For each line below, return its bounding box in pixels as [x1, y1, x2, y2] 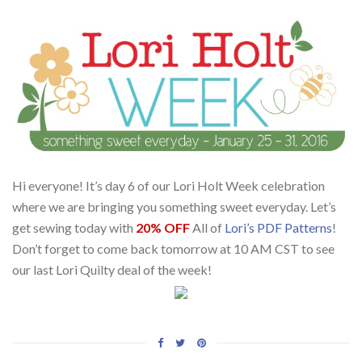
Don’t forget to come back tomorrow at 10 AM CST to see [12, 240, 335, 256]
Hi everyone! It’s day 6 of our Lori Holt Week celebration [12, 177, 325, 193]
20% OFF [136, 219, 190, 235]
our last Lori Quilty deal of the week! [12, 261, 212, 277]
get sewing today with [12, 219, 136, 235]
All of [190, 219, 225, 235]
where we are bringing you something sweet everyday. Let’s [12, 198, 336, 214]
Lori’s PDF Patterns [225, 219, 332, 235]
